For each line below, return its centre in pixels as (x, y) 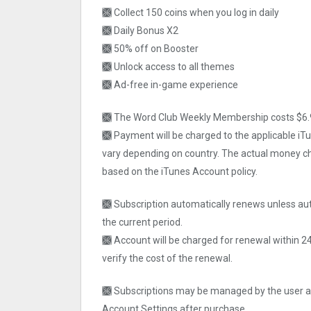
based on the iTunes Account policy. (180, 172)
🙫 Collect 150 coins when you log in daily (191, 13)
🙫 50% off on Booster (150, 49)
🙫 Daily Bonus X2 (140, 31)
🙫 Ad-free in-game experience (170, 85)
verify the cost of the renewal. (167, 259)
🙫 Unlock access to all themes (168, 67)
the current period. (142, 222)
